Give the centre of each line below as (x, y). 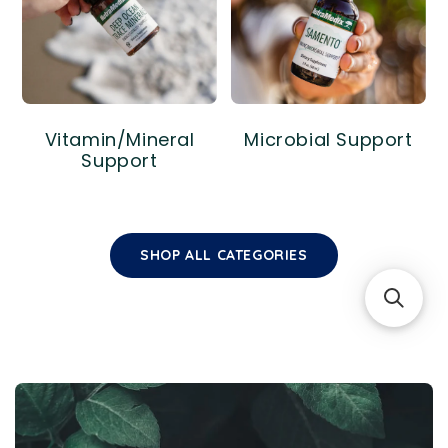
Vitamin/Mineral (119, 139)
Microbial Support (328, 139)
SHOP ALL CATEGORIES (224, 254)
